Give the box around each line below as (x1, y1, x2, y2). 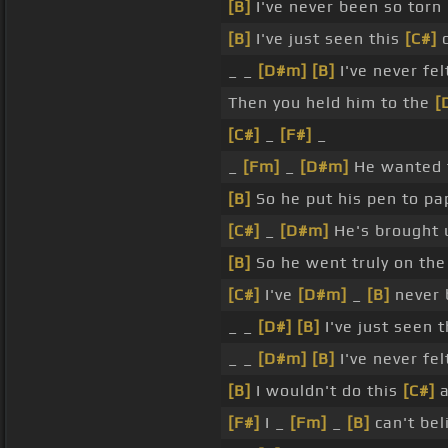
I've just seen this (250, 29, 405, 49)
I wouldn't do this (250, 381, 403, 401)
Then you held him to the (227, 93, 435, 113)
